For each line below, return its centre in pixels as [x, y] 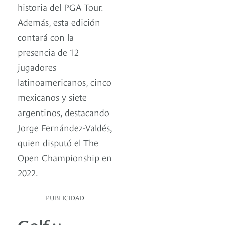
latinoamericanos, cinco [65, 82]
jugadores [37, 67]
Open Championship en [65, 157]
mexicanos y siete [52, 97]
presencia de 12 [48, 52]
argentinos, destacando [64, 112]
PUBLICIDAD [65, 198]
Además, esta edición [59, 22]
